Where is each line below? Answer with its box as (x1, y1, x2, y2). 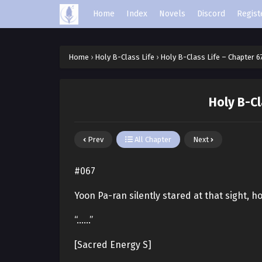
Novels (159, 9, 186, 19)
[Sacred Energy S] (74, 239, 151, 250)
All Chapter (133, 135, 171, 144)
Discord (197, 9, 226, 19)
